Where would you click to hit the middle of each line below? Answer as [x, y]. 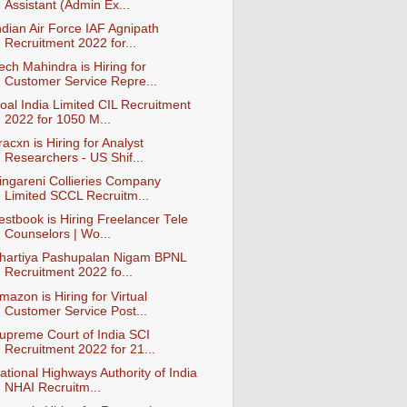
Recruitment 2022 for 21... [79, 349]
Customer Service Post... [75, 311]
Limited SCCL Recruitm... [76, 196]
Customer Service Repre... [80, 81]
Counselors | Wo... [57, 234]
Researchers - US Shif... [74, 158]
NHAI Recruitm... [52, 387]
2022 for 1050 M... [57, 119]
